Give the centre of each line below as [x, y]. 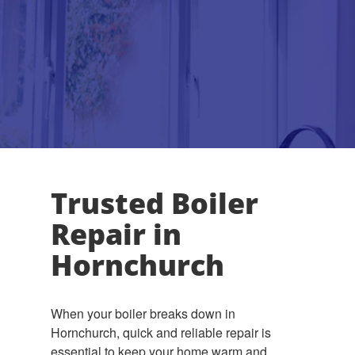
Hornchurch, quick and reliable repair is [161, 332]
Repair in [116, 234]
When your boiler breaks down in [143, 313]
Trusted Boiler [155, 203]
